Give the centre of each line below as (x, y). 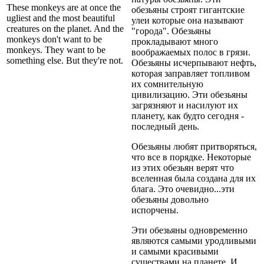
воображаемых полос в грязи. (191, 52)
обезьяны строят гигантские (188, 9)
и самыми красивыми (175, 251)
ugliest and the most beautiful (61, 18)
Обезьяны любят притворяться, (194, 146)
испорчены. (155, 210)
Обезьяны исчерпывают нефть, (194, 62)
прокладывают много (175, 41)
